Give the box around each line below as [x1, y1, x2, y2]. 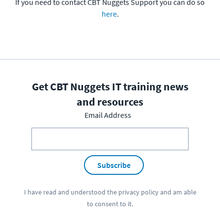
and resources [77, 94, 143, 109]
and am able [158, 188, 196, 197]
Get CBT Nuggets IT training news [31, 79, 189, 93]
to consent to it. [87, 199, 133, 209]
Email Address [84, 110, 131, 120]
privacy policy [118, 188, 159, 197]
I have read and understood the [24, 188, 118, 197]
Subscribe [97, 160, 131, 170]
